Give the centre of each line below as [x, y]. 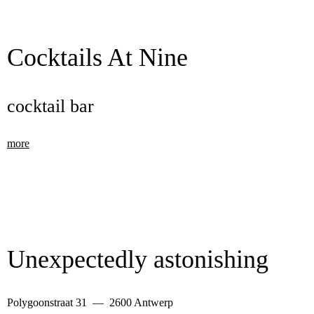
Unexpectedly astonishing [138, 259]
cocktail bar [50, 106]
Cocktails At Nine [97, 57]
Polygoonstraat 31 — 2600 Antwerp [90, 302]
